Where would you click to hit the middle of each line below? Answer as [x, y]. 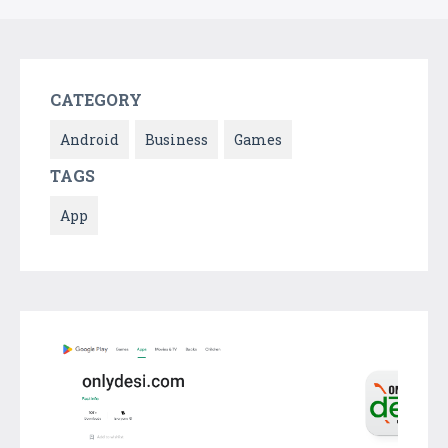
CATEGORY [96, 99]
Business [176, 139]
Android [89, 139]
